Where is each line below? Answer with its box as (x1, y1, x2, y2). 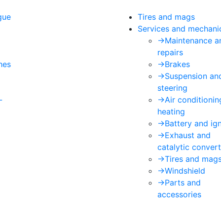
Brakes (165, 59, 190, 69)
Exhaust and (165, 130, 211, 140)
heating (157, 107, 185, 116)
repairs (157, 47, 183, 57)
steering (157, 83, 187, 93)
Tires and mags (138, 12, 195, 22)
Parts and (165, 178, 201, 187)
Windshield (165, 166, 205, 176)
